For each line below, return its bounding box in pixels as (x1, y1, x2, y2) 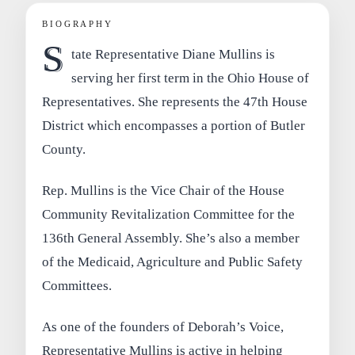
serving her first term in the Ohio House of (71, 71, 309, 86)
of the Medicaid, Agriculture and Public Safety (42, 254, 303, 270)
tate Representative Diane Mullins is (71, 47, 275, 63)
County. (42, 142, 86, 158)
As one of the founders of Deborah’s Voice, (42, 319, 284, 334)
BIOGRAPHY (42, 19, 113, 29)
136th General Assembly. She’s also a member (42, 231, 300, 246)
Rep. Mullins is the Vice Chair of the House (42, 183, 285, 199)
